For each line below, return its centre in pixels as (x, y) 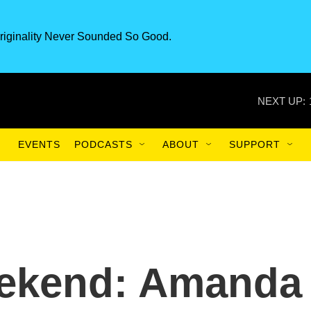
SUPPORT (255, 144)
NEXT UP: (281, 101)
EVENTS (39, 144)
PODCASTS (103, 144)
